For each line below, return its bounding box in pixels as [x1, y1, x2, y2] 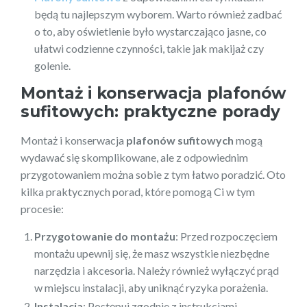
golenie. [34, 58, 71, 72]
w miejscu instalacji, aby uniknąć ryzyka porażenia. [34, 280, 268, 294]
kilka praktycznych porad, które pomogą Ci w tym [21, 184, 255, 198]
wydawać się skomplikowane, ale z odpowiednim [21, 150, 248, 164]
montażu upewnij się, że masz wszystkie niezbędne [34, 246, 269, 260]
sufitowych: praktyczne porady [21, 101, 280, 121]
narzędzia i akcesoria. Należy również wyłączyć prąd [34, 263, 279, 277]
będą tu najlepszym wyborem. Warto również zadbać [34, 7, 282, 21]
